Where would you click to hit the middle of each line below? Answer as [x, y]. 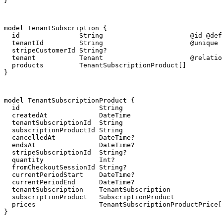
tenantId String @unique [111, 43]
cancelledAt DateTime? [69, 138]
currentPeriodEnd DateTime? [69, 182]
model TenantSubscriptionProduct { [69, 101]
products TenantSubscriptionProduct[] [95, 65]
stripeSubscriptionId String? [65, 153]
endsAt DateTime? [69, 145]
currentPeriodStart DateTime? [69, 175]
